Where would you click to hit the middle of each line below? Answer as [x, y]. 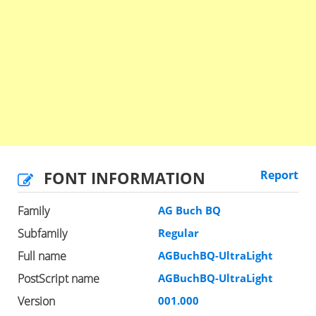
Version [36, 302]
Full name [42, 256]
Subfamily [42, 234]
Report [279, 175]
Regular [178, 233]
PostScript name [59, 279]
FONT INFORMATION [124, 178]
